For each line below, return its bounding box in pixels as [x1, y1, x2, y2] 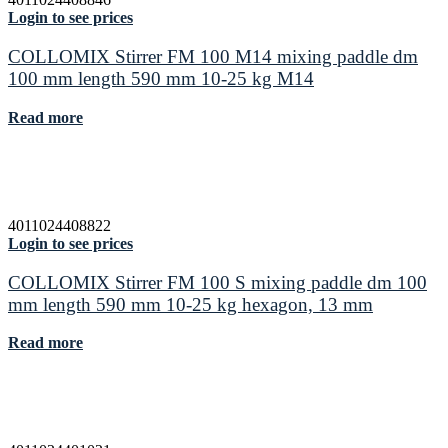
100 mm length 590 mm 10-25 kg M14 [8, 68, 314, 90]
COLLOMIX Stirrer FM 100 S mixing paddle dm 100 [8, 271, 427, 293]
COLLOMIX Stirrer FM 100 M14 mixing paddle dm [8, 46, 418, 68]
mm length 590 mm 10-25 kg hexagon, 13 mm [8, 293, 373, 315]
